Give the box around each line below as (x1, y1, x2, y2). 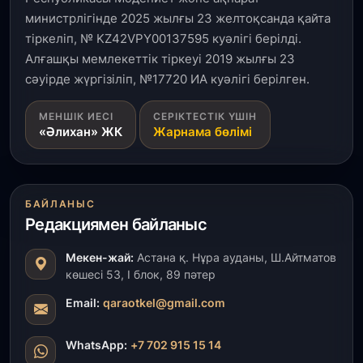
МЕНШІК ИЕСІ (39, 109, 113, 122)
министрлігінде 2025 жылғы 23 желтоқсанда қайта (25, 10, 331, 26)
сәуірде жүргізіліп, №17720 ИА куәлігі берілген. (25, 70, 310, 87)
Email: (66, 295, 100, 310)
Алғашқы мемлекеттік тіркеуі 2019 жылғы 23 (25, 50, 295, 66)
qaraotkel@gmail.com (103, 295, 225, 310)
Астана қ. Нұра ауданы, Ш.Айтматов (134, 250, 336, 264)
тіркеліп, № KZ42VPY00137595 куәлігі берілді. (25, 30, 301, 46)
